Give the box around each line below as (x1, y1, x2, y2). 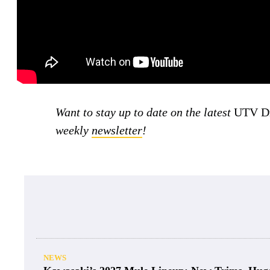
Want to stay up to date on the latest (55, 105, 234, 119)
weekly (55, 123, 92, 137)
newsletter (92, 123, 142, 137)
